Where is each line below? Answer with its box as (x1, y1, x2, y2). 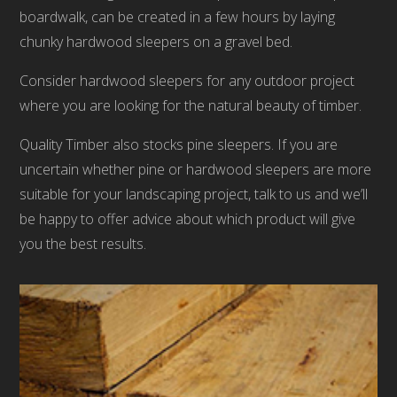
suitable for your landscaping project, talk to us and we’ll (19, 184, 369, 204)
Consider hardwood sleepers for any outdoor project (19, 71, 355, 90)
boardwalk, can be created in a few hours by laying (19, 7, 336, 27)
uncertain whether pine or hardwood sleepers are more (19, 160, 372, 179)
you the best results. (19, 234, 147, 253)
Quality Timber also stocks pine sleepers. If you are (19, 135, 339, 154)
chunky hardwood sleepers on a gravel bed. (19, 32, 293, 51)
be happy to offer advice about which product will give (19, 209, 356, 229)
